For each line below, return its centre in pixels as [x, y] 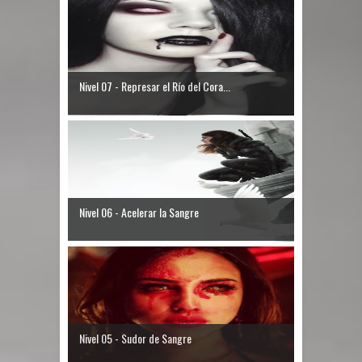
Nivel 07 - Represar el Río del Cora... [155, 86]
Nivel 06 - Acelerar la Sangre [139, 213]
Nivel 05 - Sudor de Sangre [135, 339]
